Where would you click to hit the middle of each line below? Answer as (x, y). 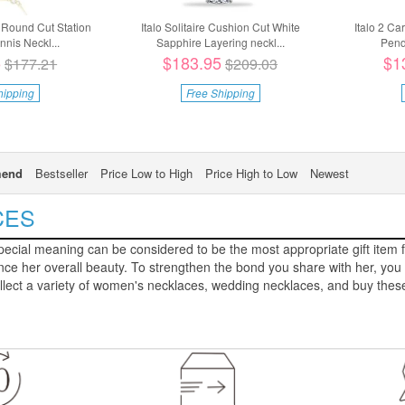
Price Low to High (147, 174)
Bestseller (62, 174)
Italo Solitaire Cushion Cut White (220, 27)
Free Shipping (220, 93)
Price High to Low (252, 174)
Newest (330, 174)
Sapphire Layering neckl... (220, 42)
